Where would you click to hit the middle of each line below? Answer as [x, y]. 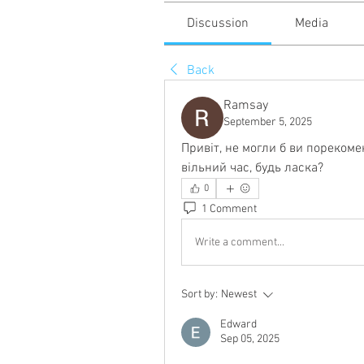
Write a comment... [240, 242]
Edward [238, 325]
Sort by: [199, 295]
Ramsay [246, 106]
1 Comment [229, 209]
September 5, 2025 [268, 122]
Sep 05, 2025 [250, 339]
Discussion [218, 24]
